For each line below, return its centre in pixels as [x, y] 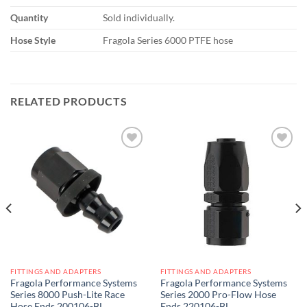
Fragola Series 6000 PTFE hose [168, 40]
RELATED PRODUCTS [69, 101]
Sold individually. [139, 18]
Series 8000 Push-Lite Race [67, 295]
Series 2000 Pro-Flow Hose [218, 295]
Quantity [29, 18]
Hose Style [33, 40]
